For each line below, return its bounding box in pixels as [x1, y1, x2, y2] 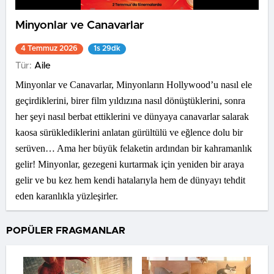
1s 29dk [94, 45, 120, 52]
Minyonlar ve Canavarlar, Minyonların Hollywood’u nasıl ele [15, 80, 252, 90]
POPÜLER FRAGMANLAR [6, 226, 125, 235]
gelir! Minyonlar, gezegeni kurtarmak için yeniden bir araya [15, 159, 244, 169]
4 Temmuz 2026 [21, 45, 78, 52]
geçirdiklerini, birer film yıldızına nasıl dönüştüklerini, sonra [15, 95, 245, 106]
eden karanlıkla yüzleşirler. [15, 191, 118, 201]
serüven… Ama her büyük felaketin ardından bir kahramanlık [15, 143, 252, 154]
